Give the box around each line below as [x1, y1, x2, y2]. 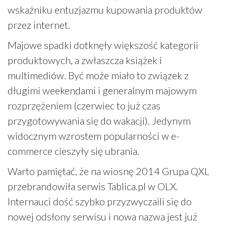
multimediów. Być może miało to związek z [8, 69, 189, 81]
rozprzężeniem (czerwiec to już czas [8, 99, 160, 111]
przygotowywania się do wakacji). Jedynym [8, 114, 191, 127]
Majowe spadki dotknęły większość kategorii [8, 38, 198, 51]
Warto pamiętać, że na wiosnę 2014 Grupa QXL [8, 164, 209, 177]
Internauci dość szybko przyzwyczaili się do [8, 195, 192, 207]
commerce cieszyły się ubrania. [8, 144, 139, 157]
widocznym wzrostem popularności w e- [8, 129, 180, 142]
